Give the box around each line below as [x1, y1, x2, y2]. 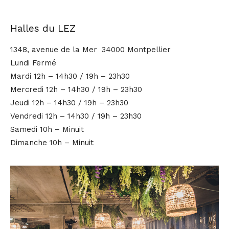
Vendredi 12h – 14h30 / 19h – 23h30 [10, 111, 142, 121]
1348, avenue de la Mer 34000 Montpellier [10, 45, 171, 55]
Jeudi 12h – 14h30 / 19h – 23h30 [10, 98, 128, 108]
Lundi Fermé [10, 58, 56, 68]
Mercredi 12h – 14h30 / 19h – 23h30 [10, 85, 142, 95]
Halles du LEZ [10, 22, 76, 35]
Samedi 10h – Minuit [10, 125, 84, 134]
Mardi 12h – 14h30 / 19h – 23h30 [10, 72, 130, 81]
